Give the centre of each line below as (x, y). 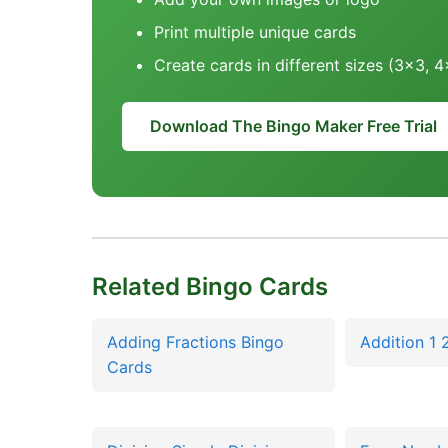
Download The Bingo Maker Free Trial (293, 126)
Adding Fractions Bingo (195, 342)
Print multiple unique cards (255, 32)
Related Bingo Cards (210, 286)
